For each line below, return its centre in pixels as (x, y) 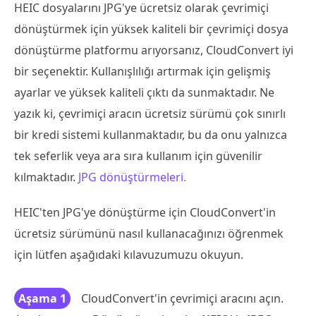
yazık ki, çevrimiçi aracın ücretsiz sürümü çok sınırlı (150, 113)
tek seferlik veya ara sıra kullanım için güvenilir (138, 156)
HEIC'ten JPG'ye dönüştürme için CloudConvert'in (145, 212)
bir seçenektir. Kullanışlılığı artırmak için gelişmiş (142, 71)
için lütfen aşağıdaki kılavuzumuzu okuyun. (129, 254)
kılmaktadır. (46, 177)
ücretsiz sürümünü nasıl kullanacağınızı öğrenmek (149, 233)
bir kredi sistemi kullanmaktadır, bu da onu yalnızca (151, 134)
